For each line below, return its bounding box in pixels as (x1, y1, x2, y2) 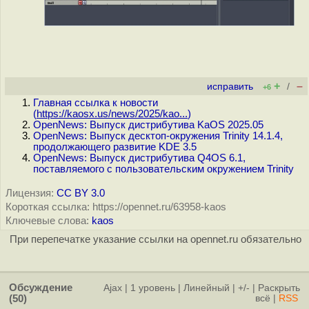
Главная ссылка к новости (33, 97, 158, 108)
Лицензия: (6, 188, 54, 199)
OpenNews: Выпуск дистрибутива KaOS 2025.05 (33, 119, 263, 130)
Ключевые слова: (6, 215, 89, 226)
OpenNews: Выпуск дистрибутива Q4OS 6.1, (33, 152, 246, 163)
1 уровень (130, 283, 175, 293)
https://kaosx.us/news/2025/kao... (37, 108, 188, 119)
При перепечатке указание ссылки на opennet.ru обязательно (9, 234, 301, 245)
